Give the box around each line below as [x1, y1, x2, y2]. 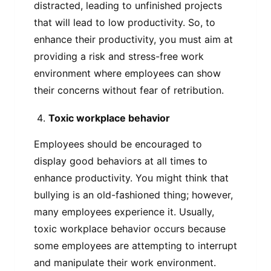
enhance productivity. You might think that [34, 172, 229, 184]
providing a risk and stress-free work [34, 50, 204, 62]
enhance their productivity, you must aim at [34, 33, 233, 45]
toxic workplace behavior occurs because [34, 223, 226, 235]
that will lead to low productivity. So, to [34, 16, 215, 28]
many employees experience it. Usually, [34, 206, 214, 218]
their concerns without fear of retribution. [34, 83, 224, 96]
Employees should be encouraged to [34, 138, 202, 151]
